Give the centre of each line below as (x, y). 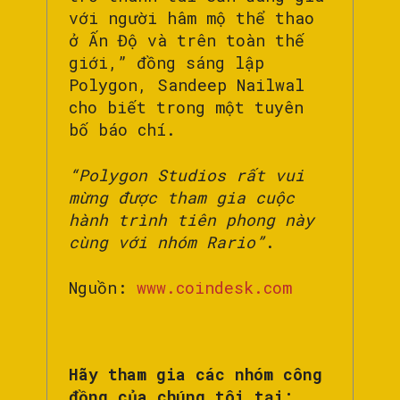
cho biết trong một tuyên (186, 108)
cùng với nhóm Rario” (167, 242)
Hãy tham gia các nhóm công (196, 375)
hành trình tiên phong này (192, 220)
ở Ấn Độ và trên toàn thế (187, 41)
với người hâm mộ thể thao (192, 18)
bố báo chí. (127, 130)
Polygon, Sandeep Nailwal (187, 85)
